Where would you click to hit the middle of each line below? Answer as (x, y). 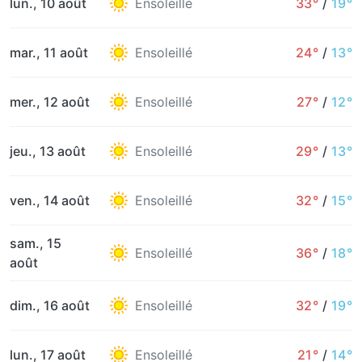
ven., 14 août (50, 200)
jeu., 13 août (48, 151)
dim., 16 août (50, 305)
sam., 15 (36, 243)
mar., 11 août (49, 53)
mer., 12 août (50, 102)
